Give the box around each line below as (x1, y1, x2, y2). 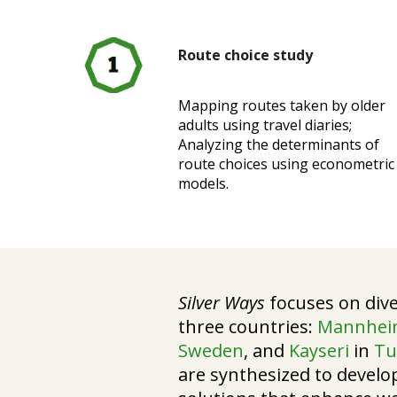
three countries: (178, 315, 318, 339)
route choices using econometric (178, 154, 395, 174)
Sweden (178, 339, 245, 362)
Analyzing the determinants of (178, 135, 380, 154)
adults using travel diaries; (178, 115, 353, 135)
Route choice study (178, 45, 314, 65)
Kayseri (289, 339, 354, 362)
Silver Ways (178, 291, 266, 315)
